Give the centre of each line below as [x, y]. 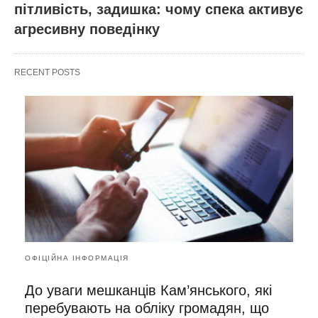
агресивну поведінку [87, 29]
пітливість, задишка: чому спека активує [159, 10]
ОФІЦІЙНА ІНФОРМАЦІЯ [77, 258]
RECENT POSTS [47, 73]
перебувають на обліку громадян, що [147, 308]
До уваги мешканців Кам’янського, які [148, 290]
